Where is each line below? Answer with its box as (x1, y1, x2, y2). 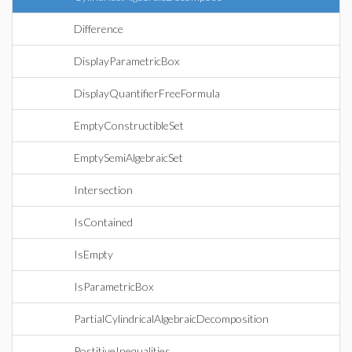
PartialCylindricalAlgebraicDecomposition (74, 312, 269, 325)
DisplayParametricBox (74, 54, 179, 68)
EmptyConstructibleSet (74, 119, 184, 132)
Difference (74, 22, 123, 35)
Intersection (74, 183, 133, 196)
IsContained (74, 215, 133, 229)
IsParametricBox (74, 280, 153, 293)
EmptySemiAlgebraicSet (74, 151, 183, 164)
